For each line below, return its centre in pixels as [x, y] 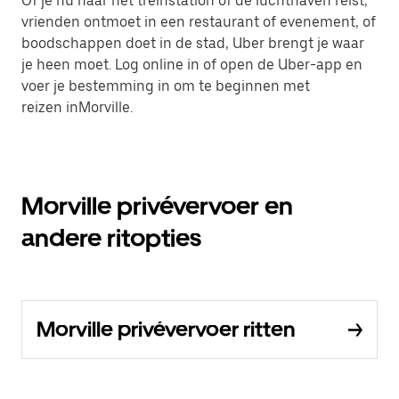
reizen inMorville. [77, 107]
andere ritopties [111, 238]
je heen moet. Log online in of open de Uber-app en [192, 65]
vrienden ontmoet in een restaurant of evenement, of [199, 22]
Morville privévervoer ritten [166, 329]
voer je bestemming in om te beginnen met [166, 86]
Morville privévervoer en [157, 206]
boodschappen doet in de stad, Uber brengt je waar [193, 43]
